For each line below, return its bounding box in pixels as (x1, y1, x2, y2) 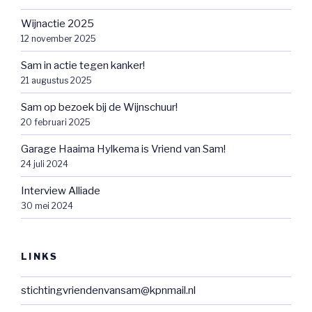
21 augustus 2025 (21, 75, 92, 86)
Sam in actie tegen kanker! (21, 58, 145, 72)
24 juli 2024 (21, 158, 68, 169)
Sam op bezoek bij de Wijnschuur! (21, 100, 178, 114)
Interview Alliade (21, 184, 100, 197)
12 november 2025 (21, 33, 96, 44)
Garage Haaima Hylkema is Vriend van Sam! (21, 142, 226, 155)
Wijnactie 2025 (21, 17, 94, 30)
